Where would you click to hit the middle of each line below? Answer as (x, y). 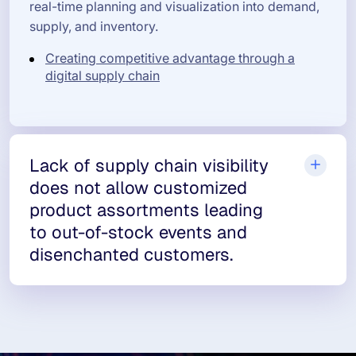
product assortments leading (146, 209)
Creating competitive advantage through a (170, 58)
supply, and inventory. (94, 26)
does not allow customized (138, 187)
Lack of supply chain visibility (149, 165)
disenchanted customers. (131, 254)
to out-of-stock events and (138, 232)
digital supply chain (103, 75)
